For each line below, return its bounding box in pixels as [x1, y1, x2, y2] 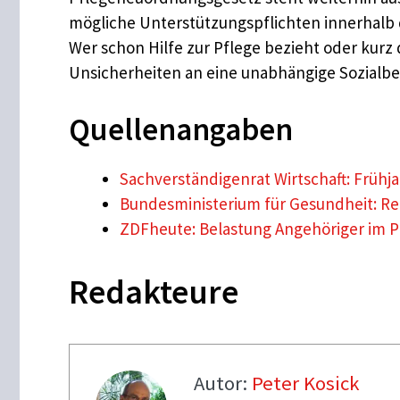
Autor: [193, 370, 252, 396]
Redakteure [69, 271, 238, 313]
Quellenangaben [69, 109, 293, 149]
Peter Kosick [251, 370, 360, 396]
